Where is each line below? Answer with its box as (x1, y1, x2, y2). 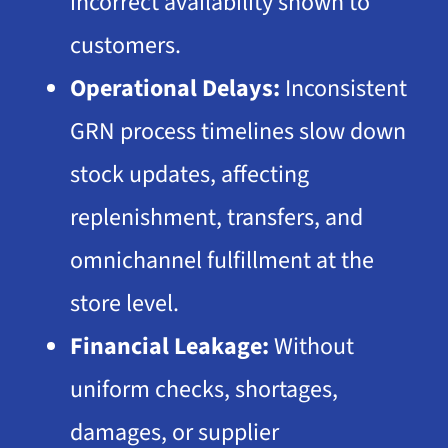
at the (310, 243, 374, 279)
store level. (69, 286, 179, 322)
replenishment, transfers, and (69, 200, 363, 236)
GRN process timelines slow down (69, 114, 406, 150)
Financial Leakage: (69, 329, 269, 365)
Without (268, 329, 354, 365)
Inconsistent (279, 71, 407, 107)
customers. (69, 28, 181, 64)
